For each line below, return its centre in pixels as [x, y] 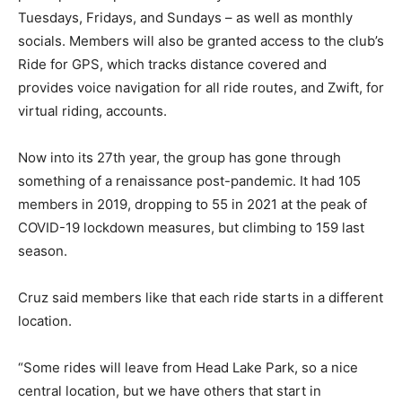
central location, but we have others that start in [170, 391]
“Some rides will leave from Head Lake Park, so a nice [188, 367]
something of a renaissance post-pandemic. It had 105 [189, 181]
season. [43, 251]
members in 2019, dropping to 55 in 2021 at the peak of [192, 204]
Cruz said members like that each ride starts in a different [201, 297]
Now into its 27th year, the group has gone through [179, 157]
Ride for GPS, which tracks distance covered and [172, 64]
